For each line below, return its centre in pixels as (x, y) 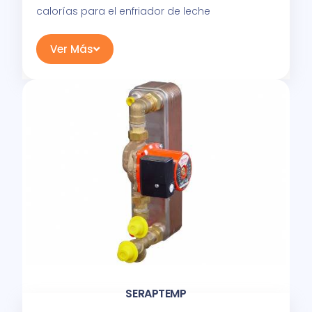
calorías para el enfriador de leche (124, 11)
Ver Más (72, 49)
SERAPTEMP (156, 294)
